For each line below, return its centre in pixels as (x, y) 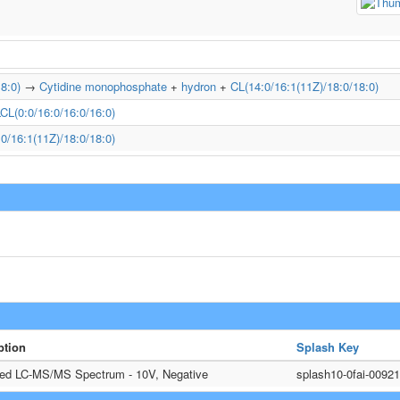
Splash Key (328, 347)
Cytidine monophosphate (103, 86)
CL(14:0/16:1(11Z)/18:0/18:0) (304, 86)
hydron (199, 86)
